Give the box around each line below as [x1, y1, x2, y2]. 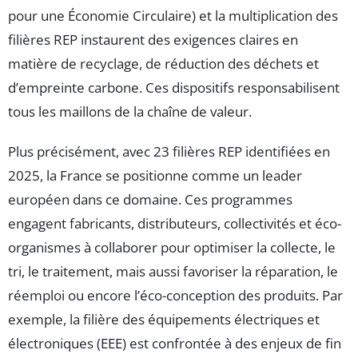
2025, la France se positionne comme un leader [8, 166, 302, 185]
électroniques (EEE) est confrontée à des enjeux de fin [8, 334, 341, 352]
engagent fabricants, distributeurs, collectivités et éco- [8, 214, 341, 233]
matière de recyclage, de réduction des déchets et [8, 54, 319, 73]
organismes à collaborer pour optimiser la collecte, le [8, 238, 336, 257]
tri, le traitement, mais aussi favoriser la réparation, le [8, 262, 338, 280]
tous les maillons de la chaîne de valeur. [8, 102, 252, 121]
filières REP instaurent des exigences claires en [8, 30, 298, 49]
